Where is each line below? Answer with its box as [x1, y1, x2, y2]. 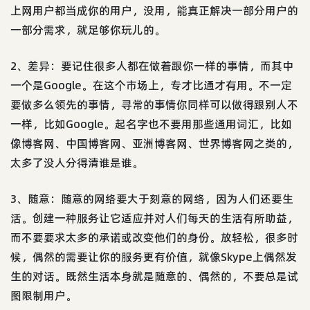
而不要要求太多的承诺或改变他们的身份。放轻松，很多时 [10, 229, 298, 245]
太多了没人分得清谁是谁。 [10, 154, 143, 170]
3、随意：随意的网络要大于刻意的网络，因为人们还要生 [10, 190, 293, 206]
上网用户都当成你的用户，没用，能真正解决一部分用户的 [10, 2, 298, 18]
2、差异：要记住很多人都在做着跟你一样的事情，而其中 [10, 57, 293, 73]
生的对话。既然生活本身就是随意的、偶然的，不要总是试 [10, 268, 298, 284]
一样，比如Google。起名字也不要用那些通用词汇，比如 [10, 116, 292, 131]
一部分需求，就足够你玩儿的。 [10, 21, 165, 37]
